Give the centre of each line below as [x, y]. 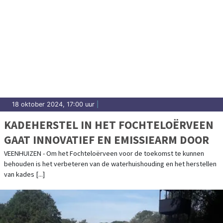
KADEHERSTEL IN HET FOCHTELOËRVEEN [109, 124]
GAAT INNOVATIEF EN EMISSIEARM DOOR [107, 139]
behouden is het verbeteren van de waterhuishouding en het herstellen [110, 164]
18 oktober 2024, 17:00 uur [53, 104]
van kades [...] [24, 174]
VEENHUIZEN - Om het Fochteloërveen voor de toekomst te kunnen [104, 153]
